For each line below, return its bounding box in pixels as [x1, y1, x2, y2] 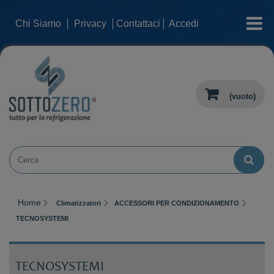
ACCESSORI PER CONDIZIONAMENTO [114, 199, 239, 207]
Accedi [169, 18, 199, 29]
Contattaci [116, 18, 160, 29]
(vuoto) [229, 92, 256, 102]
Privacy [74, 18, 106, 29]
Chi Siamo [15, 18, 61, 29]
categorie [220, 10, 271, 25]
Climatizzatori [56, 199, 101, 207]
